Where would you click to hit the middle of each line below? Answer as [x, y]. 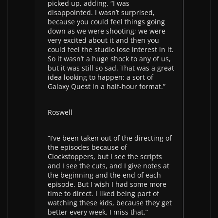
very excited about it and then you [103, 40]
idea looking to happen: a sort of [100, 77]
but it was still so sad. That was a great [111, 68]
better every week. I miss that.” [98, 212]
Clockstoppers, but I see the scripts [105, 156]
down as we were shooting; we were [107, 31]
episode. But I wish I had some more [107, 184]
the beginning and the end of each [104, 175]
